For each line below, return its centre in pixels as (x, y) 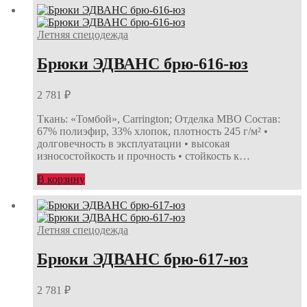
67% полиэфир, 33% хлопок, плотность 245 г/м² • (152, 131)
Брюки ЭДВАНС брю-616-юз (143, 63)
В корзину (61, 179)
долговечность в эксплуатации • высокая (133, 143)
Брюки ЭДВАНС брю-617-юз (143, 259)
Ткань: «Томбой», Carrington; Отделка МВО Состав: (159, 119)
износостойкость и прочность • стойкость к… (144, 156)
